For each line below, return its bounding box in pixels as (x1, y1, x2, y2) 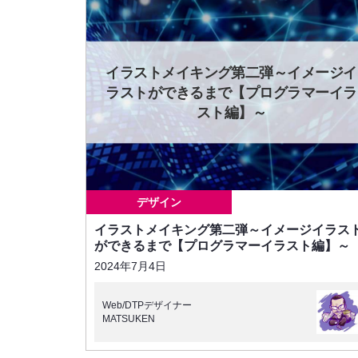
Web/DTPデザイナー (102, 299, 192, 311)
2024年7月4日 (94, 260, 166, 273)
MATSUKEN (102, 312, 155, 324)
